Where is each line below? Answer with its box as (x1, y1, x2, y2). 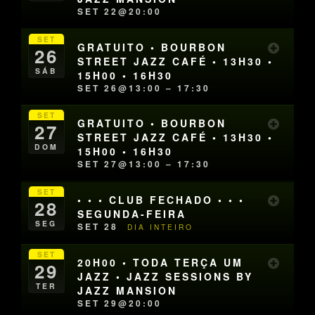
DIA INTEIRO (127, 221, 194, 232)
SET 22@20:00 (77, 4, 162, 18)
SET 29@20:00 (77, 296, 162, 309)
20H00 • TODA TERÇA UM (77, 255, 244, 269)
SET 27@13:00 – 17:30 (77, 157, 211, 171)
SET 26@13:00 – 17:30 (77, 81, 211, 94)
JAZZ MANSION (77, 283, 178, 297)
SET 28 (77, 219, 123, 233)
